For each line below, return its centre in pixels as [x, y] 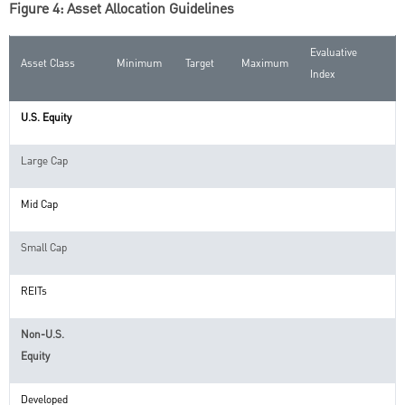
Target [200, 63]
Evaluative [334, 52]
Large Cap [44, 160]
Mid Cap [39, 204]
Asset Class [48, 63]
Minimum [139, 63]
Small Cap [44, 247]
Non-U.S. [42, 334]
